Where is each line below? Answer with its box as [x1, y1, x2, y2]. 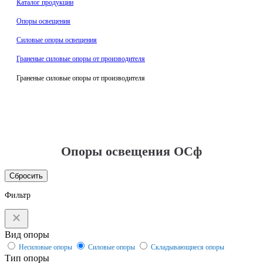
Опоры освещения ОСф [61, 143, 202, 159]
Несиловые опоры [19, 242, 72, 251]
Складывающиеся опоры [151, 242, 224, 251]
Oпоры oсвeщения [16, 16, 70, 25]
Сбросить [9, 171, 43, 180]
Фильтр [5, 190, 31, 200]
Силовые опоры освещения [16, 35, 97, 44]
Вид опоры [5, 229, 49, 240]
